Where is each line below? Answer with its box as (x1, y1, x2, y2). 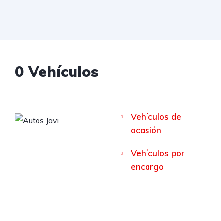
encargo (131, 161, 164, 172)
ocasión (131, 125, 162, 135)
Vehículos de (131, 111, 182, 122)
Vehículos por (131, 148, 185, 158)
